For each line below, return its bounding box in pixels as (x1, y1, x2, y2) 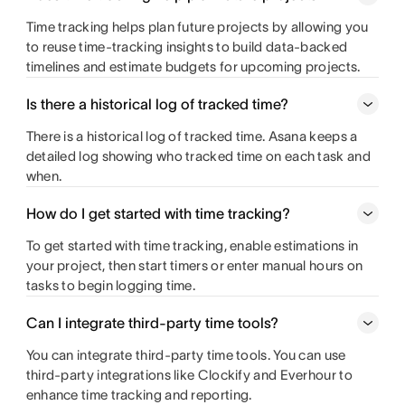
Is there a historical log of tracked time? (25, 96, 288, 112)
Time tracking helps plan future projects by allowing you (25, 19, 369, 34)
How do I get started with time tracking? (25, 205, 290, 221)
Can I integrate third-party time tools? (25, 315, 278, 331)
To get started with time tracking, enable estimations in (25, 238, 359, 253)
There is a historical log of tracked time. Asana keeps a (25, 128, 358, 144)
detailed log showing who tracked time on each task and (25, 148, 371, 164)
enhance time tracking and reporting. (25, 387, 252, 402)
